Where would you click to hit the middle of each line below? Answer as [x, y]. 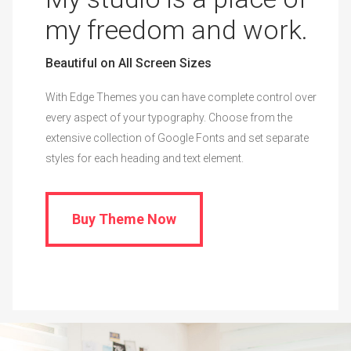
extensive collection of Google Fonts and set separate [177, 149]
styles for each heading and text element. [145, 170]
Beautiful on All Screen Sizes [129, 74]
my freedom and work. [177, 41]
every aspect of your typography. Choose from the [169, 129]
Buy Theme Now [125, 230]
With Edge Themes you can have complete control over [181, 109]
